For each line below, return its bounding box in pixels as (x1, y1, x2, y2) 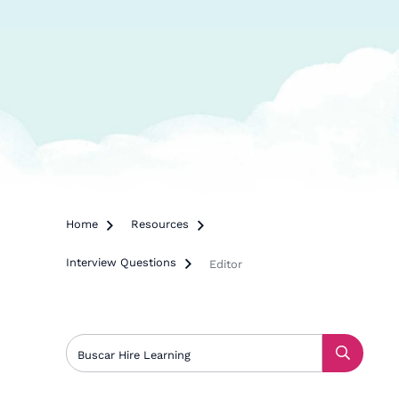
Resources (131, 217, 190, 231)
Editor (209, 256, 243, 271)
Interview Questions (66, 256, 177, 269)
